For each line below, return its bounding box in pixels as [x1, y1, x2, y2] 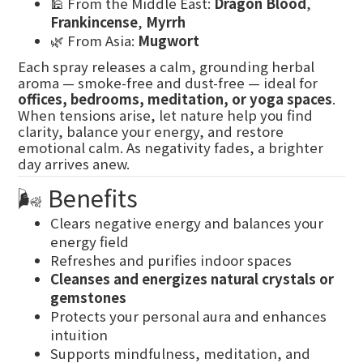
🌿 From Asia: [50, 31, 138, 50]
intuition [50, 325, 108, 344]
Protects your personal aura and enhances [50, 306, 327, 326]
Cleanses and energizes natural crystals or [50, 269, 334, 288]
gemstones [50, 288, 126, 307]
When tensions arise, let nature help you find [18, 105, 313, 125]
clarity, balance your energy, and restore [18, 122, 284, 141]
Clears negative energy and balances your [50, 213, 323, 233]
